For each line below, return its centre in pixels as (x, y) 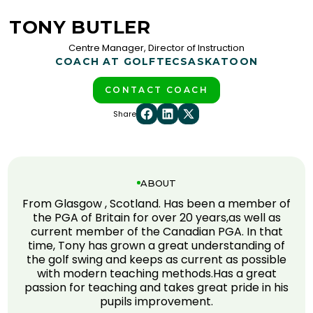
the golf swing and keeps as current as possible (156, 259)
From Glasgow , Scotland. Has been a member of (156, 203)
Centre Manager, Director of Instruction (156, 48)
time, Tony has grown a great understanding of (156, 245)
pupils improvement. (156, 301)
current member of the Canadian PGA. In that (156, 231)
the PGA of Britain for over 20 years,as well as (156, 217)
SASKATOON (219, 61)
